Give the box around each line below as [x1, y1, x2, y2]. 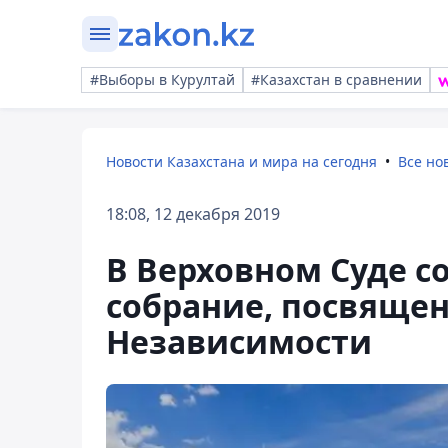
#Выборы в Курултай [90, 70, 235, 89]
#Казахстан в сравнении [251, 70, 422, 89]
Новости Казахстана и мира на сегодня [106, 152, 377, 171]
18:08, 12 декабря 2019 [106, 203, 280, 225]
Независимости [106, 320, 372, 363]
